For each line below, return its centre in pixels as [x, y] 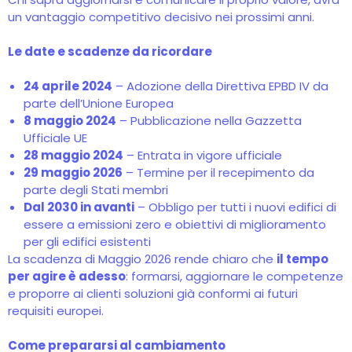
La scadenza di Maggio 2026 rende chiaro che [142, 259]
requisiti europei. [56, 311]
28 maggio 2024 [73, 155]
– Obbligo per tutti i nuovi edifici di [235, 207]
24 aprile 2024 [68, 86]
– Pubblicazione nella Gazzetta [209, 121]
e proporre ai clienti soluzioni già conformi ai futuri [153, 293]
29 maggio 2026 [73, 172]
